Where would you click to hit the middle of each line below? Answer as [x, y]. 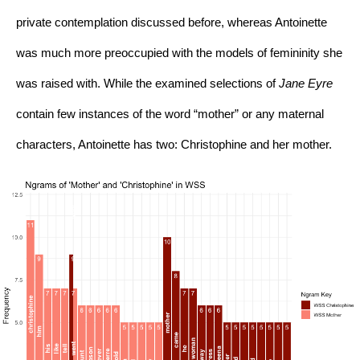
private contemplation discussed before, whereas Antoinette [172, 22]
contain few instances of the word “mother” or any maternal [170, 114]
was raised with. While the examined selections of [147, 84]
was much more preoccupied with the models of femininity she [179, 53]
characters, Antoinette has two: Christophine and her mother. [174, 145]
